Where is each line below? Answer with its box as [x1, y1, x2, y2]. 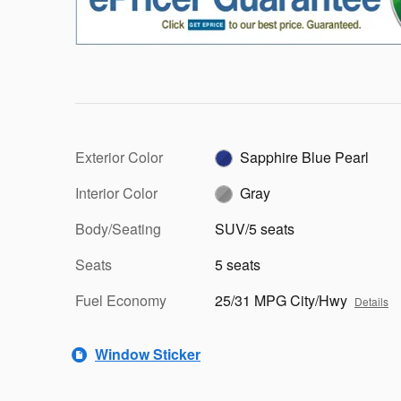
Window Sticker [95, 344, 200, 364]
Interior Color [75, 182, 158, 203]
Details [354, 293, 388, 309]
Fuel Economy [75, 289, 166, 311]
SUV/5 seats [215, 218, 294, 239]
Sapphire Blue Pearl [240, 146, 369, 167]
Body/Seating [75, 218, 161, 239]
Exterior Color [75, 146, 163, 167]
